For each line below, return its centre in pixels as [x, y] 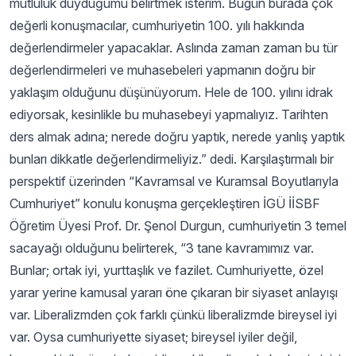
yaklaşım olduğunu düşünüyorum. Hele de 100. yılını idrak [171, 92]
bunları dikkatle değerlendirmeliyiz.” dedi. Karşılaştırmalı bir [172, 159]
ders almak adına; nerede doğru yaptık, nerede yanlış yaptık [177, 137]
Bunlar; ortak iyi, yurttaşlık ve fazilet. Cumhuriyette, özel [166, 270]
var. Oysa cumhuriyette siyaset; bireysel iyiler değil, [153, 337]
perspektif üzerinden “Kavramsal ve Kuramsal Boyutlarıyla [174, 181]
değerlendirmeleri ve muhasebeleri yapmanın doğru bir [163, 70]
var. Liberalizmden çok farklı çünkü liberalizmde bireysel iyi [173, 315]
